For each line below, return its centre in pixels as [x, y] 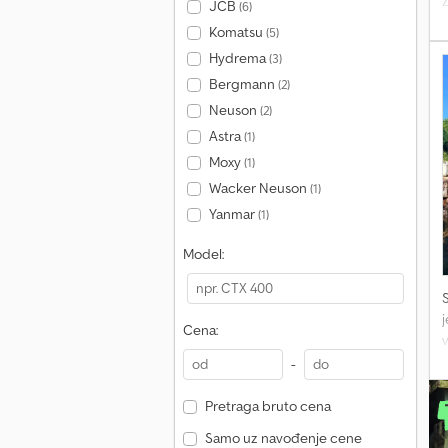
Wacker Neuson [259, 188]
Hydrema [238, 58]
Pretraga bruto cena [267, 406]
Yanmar [233, 214]
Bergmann [243, 84]
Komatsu [237, 32]
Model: [203, 254]
